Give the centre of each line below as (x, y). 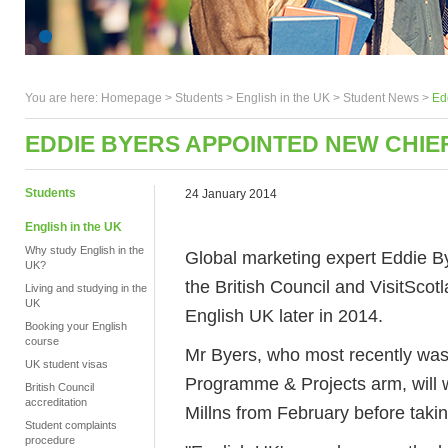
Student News (381, 98)
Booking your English (76, 326)
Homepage (131, 98)
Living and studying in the (86, 288)
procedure (50, 440)
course (42, 341)
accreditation (56, 402)
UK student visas (66, 364)
